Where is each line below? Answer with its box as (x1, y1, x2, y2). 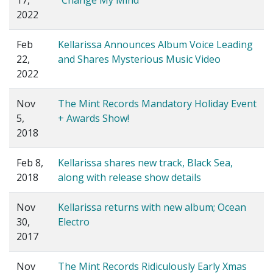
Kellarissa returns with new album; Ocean (58, 200, 246, 214)
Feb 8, (16, 156, 43, 170)
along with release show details (58, 171, 201, 185)
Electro (58, 215, 90, 229)
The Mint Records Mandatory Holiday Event (58, 97, 257, 111)
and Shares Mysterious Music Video (58, 52, 221, 66)
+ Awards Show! (58, 112, 129, 126)
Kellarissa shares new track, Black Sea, (58, 156, 233, 170)
